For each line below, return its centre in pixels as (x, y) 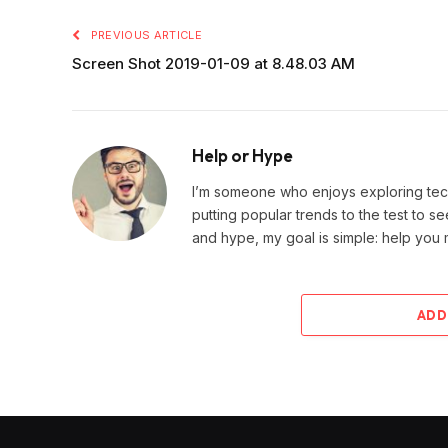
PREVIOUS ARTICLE (144, 35)
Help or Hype (242, 156)
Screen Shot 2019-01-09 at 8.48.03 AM (213, 64)
